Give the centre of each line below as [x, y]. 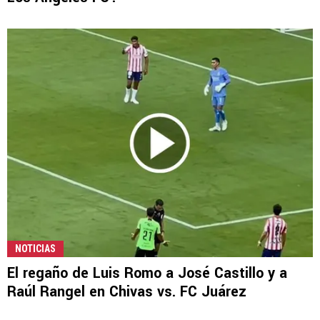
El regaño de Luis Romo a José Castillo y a [147, 273]
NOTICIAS [35, 248]
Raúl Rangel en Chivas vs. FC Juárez [127, 291]
